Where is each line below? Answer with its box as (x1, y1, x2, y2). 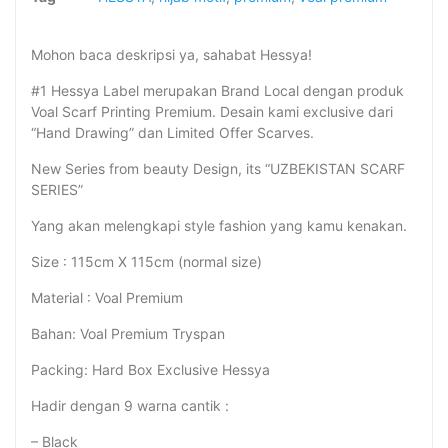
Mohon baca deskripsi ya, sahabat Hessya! (31, 46, 312, 64)
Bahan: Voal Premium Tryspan (31, 325, 225, 343)
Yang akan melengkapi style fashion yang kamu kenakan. (31, 217, 407, 235)
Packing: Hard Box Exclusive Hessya (31, 361, 270, 379)
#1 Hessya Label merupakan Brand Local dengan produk (31, 82, 404, 100)
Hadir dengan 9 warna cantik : (31, 397, 229, 415)
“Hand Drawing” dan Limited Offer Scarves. (31, 124, 314, 142)
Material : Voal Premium (31, 289, 183, 307)
